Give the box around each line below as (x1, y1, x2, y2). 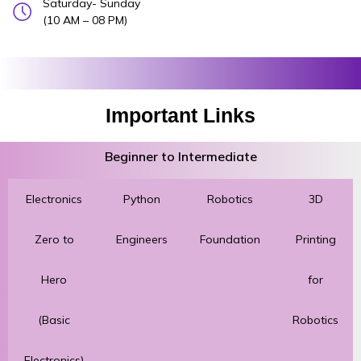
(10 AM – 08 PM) (42, 12, 127, 27)
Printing (295, 231, 336, 247)
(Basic (38, 312, 70, 327)
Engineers (116, 231, 168, 247)
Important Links (106, 103, 255, 127)
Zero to (34, 231, 74, 247)
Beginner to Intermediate (104, 147, 257, 164)
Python (123, 191, 160, 206)
